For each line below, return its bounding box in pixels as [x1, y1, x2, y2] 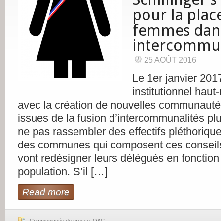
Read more [22, 187, 70, 197]
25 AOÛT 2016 [144, 56, 196, 64]
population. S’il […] [18, 165, 108, 178]
